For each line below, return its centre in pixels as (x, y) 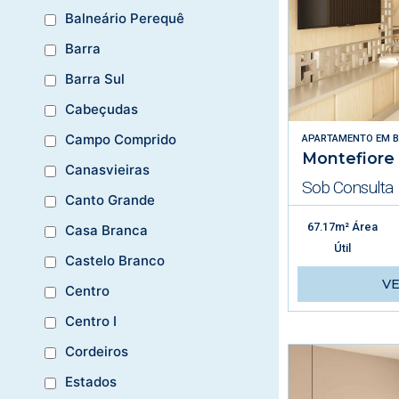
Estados (91, 382)
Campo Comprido (121, 140)
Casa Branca (106, 231)
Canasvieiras (107, 170)
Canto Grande (110, 200)
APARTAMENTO (337, 138)
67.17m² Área (343, 226)
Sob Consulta (347, 187)
